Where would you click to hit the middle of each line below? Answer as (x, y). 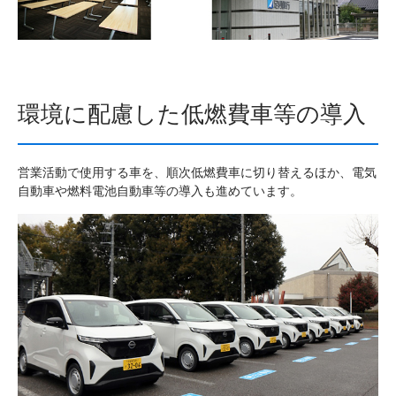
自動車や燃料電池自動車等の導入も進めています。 (160, 191)
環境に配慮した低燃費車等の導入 (192, 114)
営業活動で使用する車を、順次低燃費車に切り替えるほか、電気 (197, 172)
